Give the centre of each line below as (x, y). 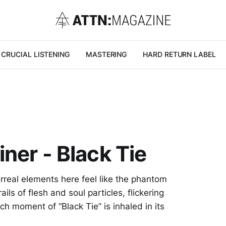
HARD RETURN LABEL (179, 54)
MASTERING (106, 54)
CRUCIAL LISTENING (35, 54)
